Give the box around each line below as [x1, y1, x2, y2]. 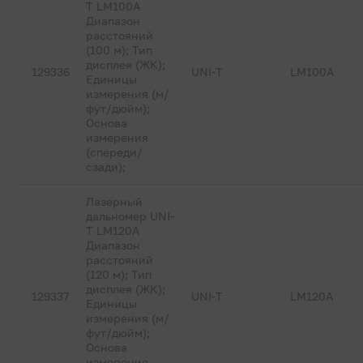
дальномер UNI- [86, 209, 175, 223]
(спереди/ [86, 145, 143, 159]
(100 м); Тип [86, 43, 153, 57]
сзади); [86, 160, 126, 173]
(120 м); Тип [86, 267, 152, 281]
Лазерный [86, 194, 143, 208]
